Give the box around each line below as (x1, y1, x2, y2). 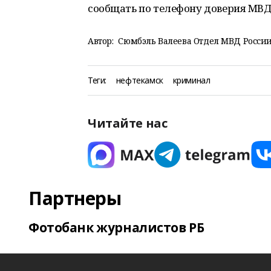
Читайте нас (88, 115, 168, 131)
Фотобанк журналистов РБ (28, 219, 204, 236)
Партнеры (28, 186, 122, 211)
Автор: (88, 35, 114, 47)
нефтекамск (116, 74, 163, 86)
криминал (172, 74, 211, 86)
